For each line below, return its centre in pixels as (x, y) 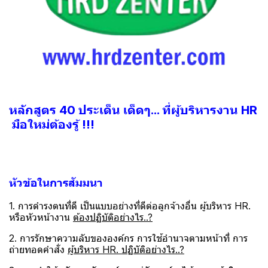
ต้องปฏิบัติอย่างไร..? (113, 217)
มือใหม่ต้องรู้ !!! (52, 125)
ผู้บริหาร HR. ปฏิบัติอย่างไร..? (126, 250)
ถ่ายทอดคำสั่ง (38, 250)
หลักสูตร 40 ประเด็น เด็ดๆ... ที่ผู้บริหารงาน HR (133, 110)
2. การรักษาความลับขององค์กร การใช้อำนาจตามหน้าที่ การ (128, 238)
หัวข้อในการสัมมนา (56, 183)
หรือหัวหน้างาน (41, 217)
